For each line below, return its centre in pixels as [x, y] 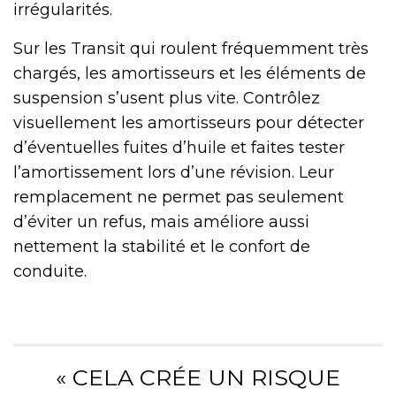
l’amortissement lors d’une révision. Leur [174, 172]
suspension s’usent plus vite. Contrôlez [167, 98]
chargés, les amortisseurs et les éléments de [190, 73]
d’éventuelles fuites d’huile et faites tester [179, 147]
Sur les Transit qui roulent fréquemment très [191, 48]
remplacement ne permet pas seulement [179, 197]
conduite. [50, 271]
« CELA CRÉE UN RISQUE [198, 377]
